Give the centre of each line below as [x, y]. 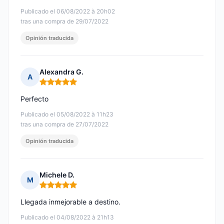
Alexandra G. [61, 72]
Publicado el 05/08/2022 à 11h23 [67, 114]
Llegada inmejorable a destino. [70, 202]
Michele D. [57, 175]
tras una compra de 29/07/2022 [64, 21]
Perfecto [34, 99]
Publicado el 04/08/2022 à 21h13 [67, 217]
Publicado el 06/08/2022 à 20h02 [68, 11]
